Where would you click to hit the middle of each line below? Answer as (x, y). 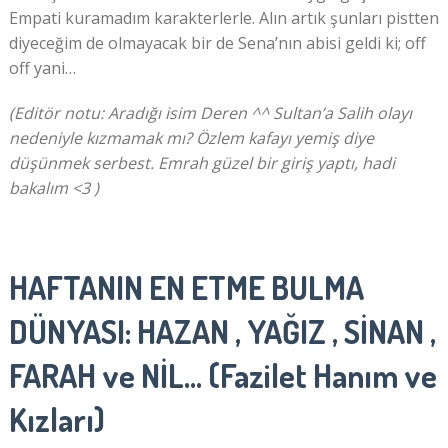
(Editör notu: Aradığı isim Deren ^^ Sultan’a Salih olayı (210, 113)
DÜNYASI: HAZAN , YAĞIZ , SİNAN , (222, 332)
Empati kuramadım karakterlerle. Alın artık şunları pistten (223, 18)
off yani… (42, 68)
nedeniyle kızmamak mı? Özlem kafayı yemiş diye (191, 138)
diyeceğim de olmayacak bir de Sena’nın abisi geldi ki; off (217, 43)
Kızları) (56, 420)
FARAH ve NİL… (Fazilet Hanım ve (222, 376)
